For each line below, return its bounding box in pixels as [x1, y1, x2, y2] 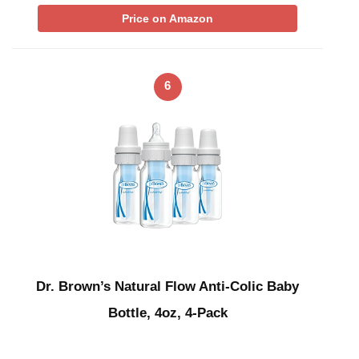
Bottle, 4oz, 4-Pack [107, 305, 228, 321]
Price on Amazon [122, 11, 213, 25]
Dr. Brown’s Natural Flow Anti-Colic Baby [36, 279, 299, 295]
